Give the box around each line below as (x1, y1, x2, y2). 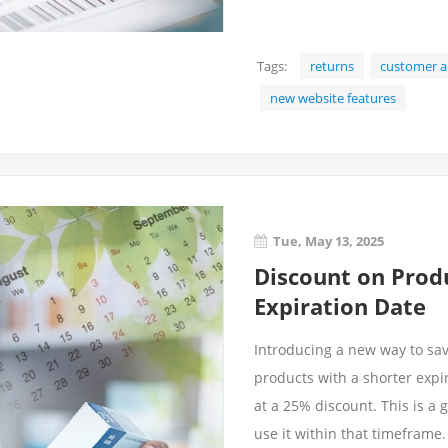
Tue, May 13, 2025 (273, 232, 384, 250)
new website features (270, 89, 396, 107)
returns (310, 57, 354, 75)
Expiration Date (254, 291, 426, 321)
